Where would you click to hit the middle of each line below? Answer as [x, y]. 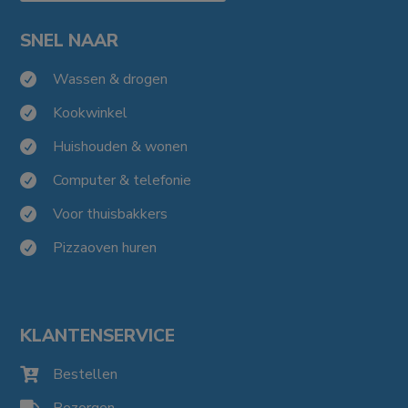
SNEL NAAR [70, 41]
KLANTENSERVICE [98, 336]
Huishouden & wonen [120, 146]
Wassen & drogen [110, 79]
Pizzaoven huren [105, 247]
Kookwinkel [90, 112]
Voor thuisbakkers [110, 214]
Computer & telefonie [122, 180]
